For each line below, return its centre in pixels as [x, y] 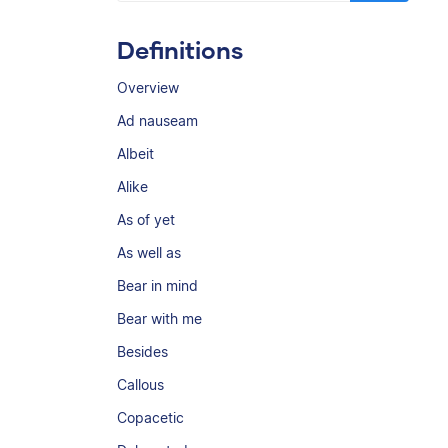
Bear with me [159, 318]
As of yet [146, 219]
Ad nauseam [157, 120]
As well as [149, 252]
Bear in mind [157, 285]
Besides [142, 351]
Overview [148, 87]
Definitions [180, 49]
